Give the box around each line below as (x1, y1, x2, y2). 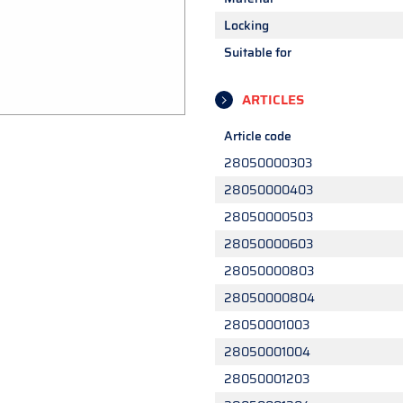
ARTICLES (242, 89, 304, 111)
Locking (224, 15, 269, 35)
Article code (224, 126, 291, 146)
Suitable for (224, 42, 291, 62)
